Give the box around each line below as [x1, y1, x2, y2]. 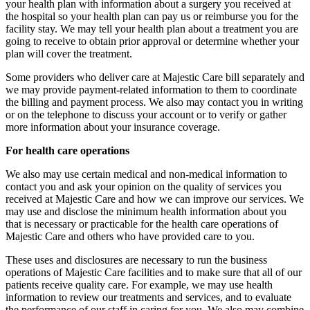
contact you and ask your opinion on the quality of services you [6, 180, 282, 192]
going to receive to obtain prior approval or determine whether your [6, 35, 299, 47]
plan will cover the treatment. [6, 47, 132, 60]
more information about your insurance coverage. [6, 120, 220, 133]
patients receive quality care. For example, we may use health [6, 278, 273, 291]
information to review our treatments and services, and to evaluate [6, 291, 291, 303]
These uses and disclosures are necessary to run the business [6, 253, 267, 266]
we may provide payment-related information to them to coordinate [6, 83, 297, 95]
